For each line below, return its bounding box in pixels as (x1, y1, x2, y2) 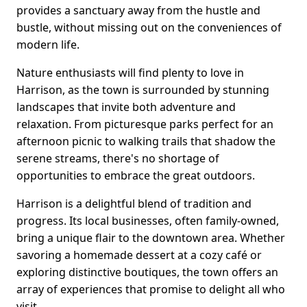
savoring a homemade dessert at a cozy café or (16, 247, 262, 263)
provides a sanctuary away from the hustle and (16, 3, 260, 19)
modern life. (16, 37, 79, 53)
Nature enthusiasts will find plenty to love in (16, 65, 244, 81)
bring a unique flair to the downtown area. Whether (16, 230, 285, 246)
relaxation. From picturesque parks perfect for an (16, 116, 273, 132)
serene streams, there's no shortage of (16, 151, 219, 167)
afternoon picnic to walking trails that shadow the (16, 134, 275, 149)
